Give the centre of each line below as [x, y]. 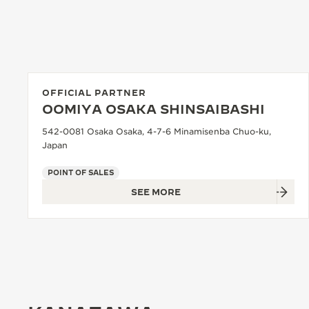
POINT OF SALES [81, 173]
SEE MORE [156, 192]
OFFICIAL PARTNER [94, 93]
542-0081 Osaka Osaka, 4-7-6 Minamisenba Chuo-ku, [157, 132]
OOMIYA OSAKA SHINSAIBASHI [153, 110]
